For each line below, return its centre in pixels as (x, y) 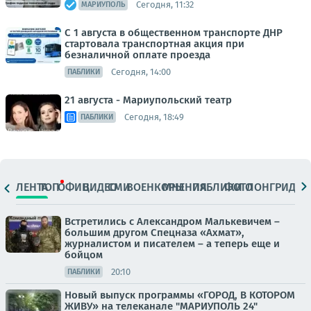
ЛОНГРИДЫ (275, 187)
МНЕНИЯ (185, 187)
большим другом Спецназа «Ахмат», (154, 233)
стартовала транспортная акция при (154, 44)
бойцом (84, 255)
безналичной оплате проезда (137, 55)
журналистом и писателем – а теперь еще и (172, 244)
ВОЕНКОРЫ (155, 187)
